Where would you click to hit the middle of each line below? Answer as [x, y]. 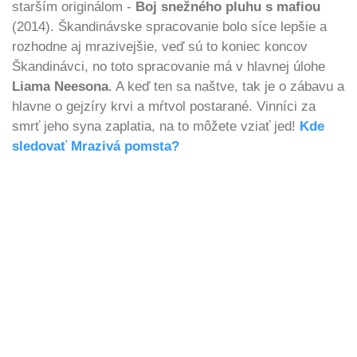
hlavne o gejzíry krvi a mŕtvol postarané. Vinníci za [164, 107]
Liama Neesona [60, 87]
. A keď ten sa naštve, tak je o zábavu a [226, 87]
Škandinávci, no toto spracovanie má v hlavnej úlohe [169, 67]
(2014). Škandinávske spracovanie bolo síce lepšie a [169, 27]
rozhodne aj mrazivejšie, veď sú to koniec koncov [160, 47]
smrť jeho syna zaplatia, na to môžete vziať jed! [156, 127]
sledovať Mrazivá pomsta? [96, 147]
